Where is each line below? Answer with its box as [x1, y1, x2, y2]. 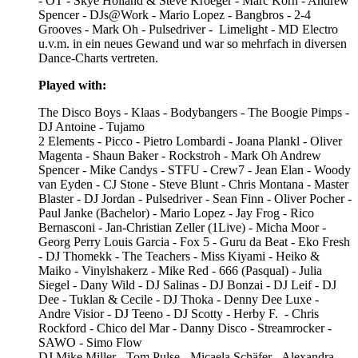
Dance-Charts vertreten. [38, 50, 158, 65]
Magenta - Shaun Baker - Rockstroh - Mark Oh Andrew [38, 148, 321, 162]
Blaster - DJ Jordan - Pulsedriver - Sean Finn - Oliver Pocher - [38, 191, 352, 205]
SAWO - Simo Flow [38, 335, 149, 349]
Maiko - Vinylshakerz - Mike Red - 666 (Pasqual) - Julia [38, 263, 322, 277]
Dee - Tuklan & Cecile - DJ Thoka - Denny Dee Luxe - [38, 292, 319, 306]
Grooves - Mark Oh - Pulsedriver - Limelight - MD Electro [38, 22, 338, 36]
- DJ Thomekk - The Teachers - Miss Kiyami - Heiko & [38, 249, 320, 263]
